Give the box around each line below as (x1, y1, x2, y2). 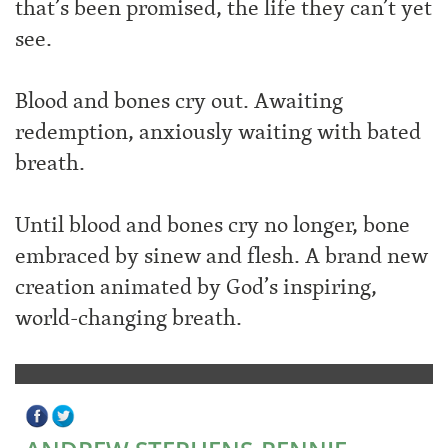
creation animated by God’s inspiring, (15, 269, 377, 303)
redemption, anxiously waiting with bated (15, 114, 421, 148)
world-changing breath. (15, 300, 242, 334)
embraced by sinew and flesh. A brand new (15, 238, 428, 272)
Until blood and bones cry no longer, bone (15, 207, 410, 241)
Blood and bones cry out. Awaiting (15, 83, 343, 117)
